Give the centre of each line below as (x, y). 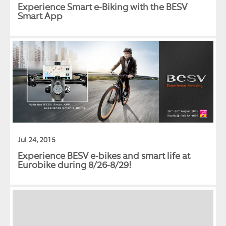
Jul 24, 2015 (37, 140)
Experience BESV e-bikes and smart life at (104, 156)
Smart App (40, 16)
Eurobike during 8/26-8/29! (74, 165)
